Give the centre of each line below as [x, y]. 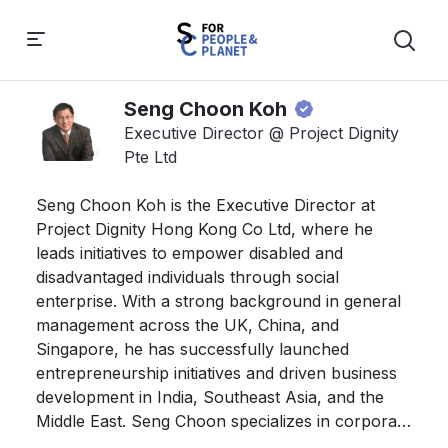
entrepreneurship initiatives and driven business [216, 373]
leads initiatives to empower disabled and [189, 253]
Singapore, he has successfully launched [192, 349]
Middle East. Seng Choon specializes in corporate [223, 421]
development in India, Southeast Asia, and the [210, 397]
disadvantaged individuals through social [187, 277]
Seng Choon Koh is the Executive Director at [205, 205]
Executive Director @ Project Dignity [261, 133]
